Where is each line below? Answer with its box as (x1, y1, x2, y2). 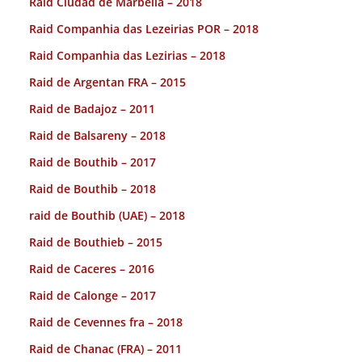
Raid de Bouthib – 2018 (29, 181, 156, 197)
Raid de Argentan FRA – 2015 (29, 74, 186, 90)
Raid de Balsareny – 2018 (29, 128, 166, 144)
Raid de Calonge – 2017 (29, 288, 156, 304)
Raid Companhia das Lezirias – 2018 (29, 48, 225, 64)
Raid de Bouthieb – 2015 (29, 234, 162, 250)
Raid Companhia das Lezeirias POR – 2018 (29, 21, 259, 37)
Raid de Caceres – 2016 (29, 261, 154, 277)
